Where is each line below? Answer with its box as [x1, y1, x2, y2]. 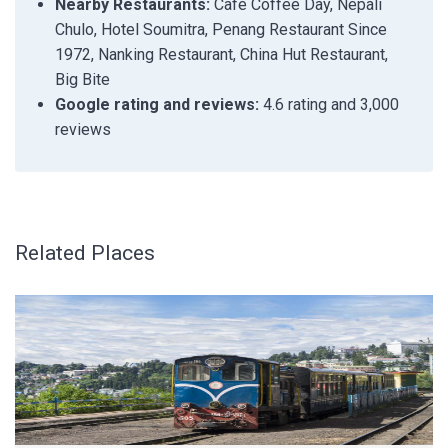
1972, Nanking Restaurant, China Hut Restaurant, [55, 45, 388, 64]
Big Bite [55, 70, 110, 89]
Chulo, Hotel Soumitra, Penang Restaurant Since [55, 20, 387, 39]
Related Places [15, 241, 155, 265]
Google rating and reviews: [55, 95, 259, 114]
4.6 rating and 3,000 [259, 95, 399, 114]
